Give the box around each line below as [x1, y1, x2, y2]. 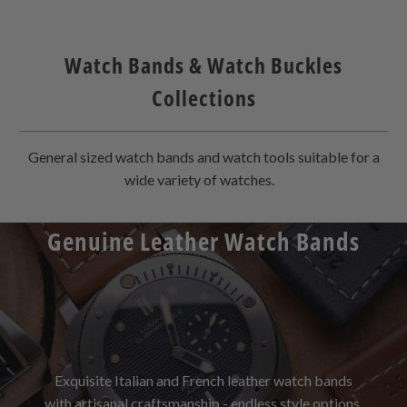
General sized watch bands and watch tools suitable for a [27, 162, 380, 180]
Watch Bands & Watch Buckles [65, 64, 342, 94]
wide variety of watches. [124, 184, 283, 203]
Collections [151, 96, 256, 127]
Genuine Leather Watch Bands [47, 238, 360, 273]
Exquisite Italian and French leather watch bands [54, 385, 352, 403]
